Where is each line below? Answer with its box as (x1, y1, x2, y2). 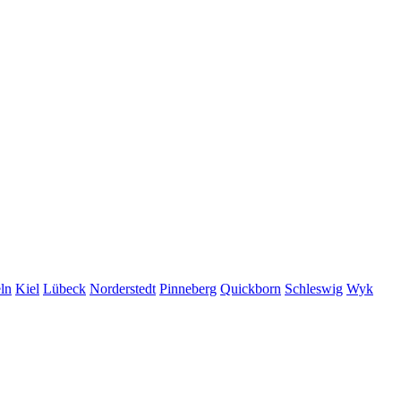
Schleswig (285, 280, 343, 296)
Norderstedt (90, 280, 156, 296)
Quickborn (220, 280, 281, 296)
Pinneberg (159, 280, 217, 296)
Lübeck (43, 280, 86, 296)
